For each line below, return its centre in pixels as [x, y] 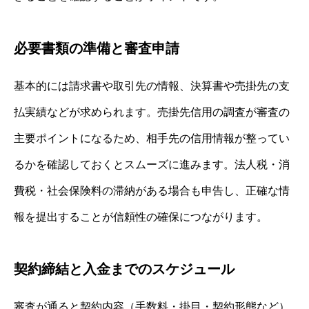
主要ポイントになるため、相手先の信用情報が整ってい [152, 138]
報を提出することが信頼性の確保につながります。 [141, 217]
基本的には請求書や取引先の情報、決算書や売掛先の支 [152, 86]
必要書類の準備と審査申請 [97, 48]
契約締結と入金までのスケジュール [124, 269]
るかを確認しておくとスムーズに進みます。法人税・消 [152, 164]
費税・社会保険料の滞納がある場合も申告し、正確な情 [152, 190]
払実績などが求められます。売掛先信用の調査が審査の [152, 112]
